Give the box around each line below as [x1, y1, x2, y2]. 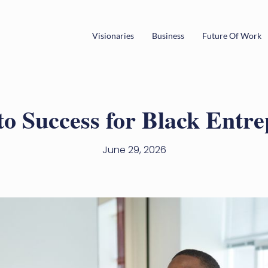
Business [152, 30, 185, 41]
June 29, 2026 [102, 143, 166, 157]
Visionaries [92, 30, 135, 41]
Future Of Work [202, 30, 262, 41]
